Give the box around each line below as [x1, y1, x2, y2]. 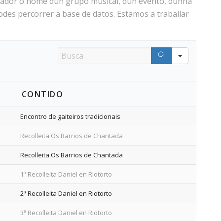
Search [57, 46, 86, 57]
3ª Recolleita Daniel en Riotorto [20, 208, 112, 217]
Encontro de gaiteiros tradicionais [20, 111, 121, 121]
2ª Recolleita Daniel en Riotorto [20, 188, 112, 198]
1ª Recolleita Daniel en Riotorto [20, 169, 112, 179]
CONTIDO [21, 88, 64, 100]
